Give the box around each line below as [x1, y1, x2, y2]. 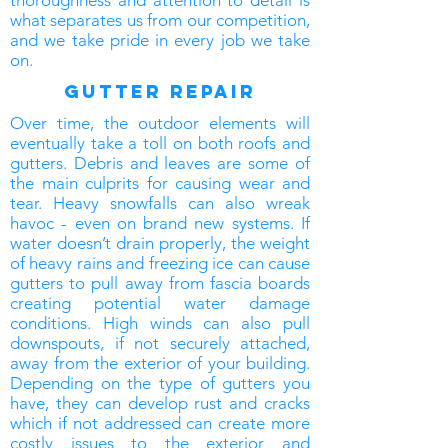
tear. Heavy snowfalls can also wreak [10, 193, 310, 213]
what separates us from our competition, [10, 10, 310, 30]
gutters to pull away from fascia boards [10, 273, 310, 293]
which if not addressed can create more [10, 413, 310, 433]
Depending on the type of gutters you [10, 373, 310, 393]
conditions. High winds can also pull [10, 313, 310, 333]
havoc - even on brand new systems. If [10, 213, 310, 233]
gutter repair [64, 80, 256, 103]
